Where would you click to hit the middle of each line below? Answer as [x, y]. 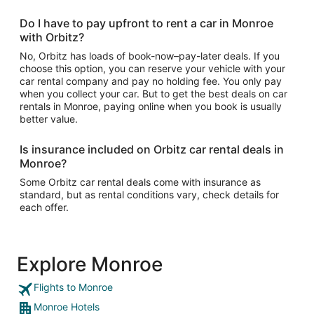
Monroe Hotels [67, 307]
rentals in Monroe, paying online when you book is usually [151, 106]
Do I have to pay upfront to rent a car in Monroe [146, 23]
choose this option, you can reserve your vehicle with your [152, 68]
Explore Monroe [90, 264]
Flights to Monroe [73, 287]
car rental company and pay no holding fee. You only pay [151, 81]
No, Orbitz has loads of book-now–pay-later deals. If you [150, 56]
